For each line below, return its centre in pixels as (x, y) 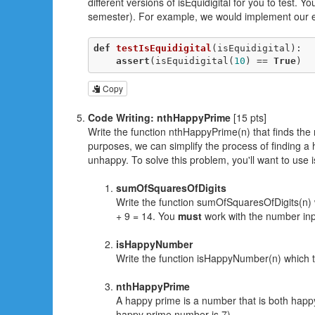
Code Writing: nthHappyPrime (159, 118)
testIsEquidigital (163, 49)
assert (133, 61)
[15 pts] (249, 118)
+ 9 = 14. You (147, 216)
